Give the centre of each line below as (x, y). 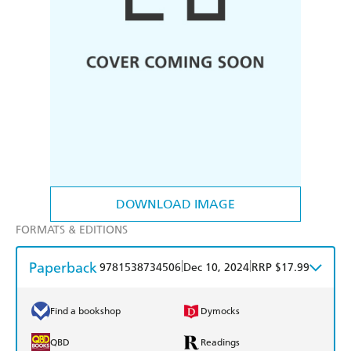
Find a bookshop (85, 311)
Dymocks (220, 311)
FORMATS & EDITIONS (72, 230)
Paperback (63, 268)
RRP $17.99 (280, 268)
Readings (220, 343)
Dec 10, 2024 (216, 268)
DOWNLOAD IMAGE (175, 204)
